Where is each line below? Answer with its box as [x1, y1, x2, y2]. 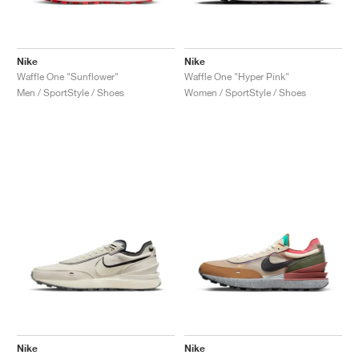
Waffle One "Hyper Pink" [184, 70, 289, 83]
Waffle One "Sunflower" [17, 70, 119, 83]
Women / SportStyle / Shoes [184, 86, 306, 99]
